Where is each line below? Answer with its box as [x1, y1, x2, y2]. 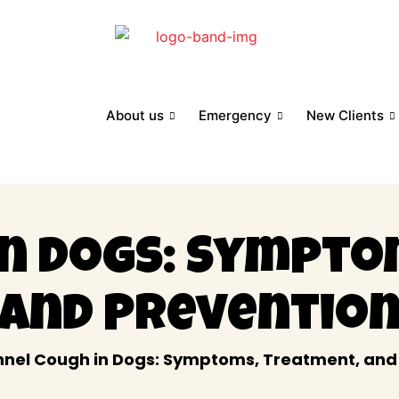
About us [106, 106, 164, 124]
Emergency [199, 106, 272, 124]
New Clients [306, 106, 384, 124]
